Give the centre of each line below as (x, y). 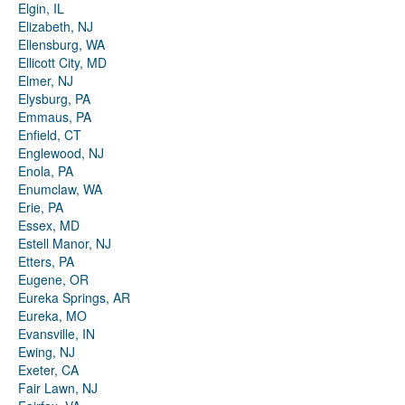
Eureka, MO (52, 316)
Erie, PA (41, 207)
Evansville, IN (57, 334)
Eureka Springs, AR (74, 298)
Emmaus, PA (55, 117)
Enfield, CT (50, 135)
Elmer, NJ (46, 81)
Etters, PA (46, 262)
